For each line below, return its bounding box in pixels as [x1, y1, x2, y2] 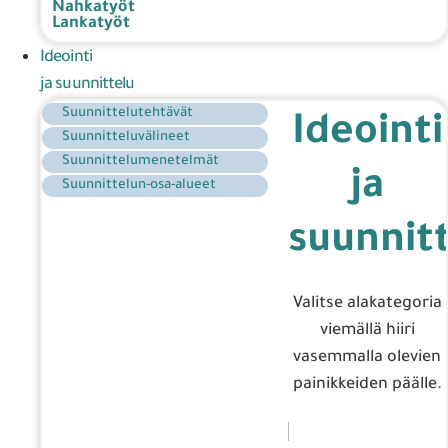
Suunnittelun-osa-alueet [62, 177, 216, 193]
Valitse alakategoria [292, 294, 442, 313]
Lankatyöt [52, 14, 130, 33]
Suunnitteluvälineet [62, 129, 190, 145]
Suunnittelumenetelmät [62, 153, 219, 169]
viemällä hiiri [319, 321, 415, 340]
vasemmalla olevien [293, 348, 441, 367]
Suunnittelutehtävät [62, 105, 193, 121]
